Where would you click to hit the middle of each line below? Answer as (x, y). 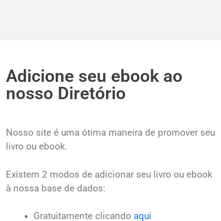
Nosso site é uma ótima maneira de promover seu (110, 133)
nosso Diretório (66, 94)
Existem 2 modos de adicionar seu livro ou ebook (109, 174)
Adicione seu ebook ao (94, 76)
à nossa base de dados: (56, 188)
